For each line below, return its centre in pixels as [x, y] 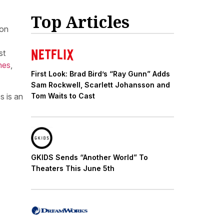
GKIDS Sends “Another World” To [89, 157]
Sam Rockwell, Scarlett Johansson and [100, 84]
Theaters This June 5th [73, 168]
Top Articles [80, 22]
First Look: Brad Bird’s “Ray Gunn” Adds [100, 73]
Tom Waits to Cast [63, 95]
